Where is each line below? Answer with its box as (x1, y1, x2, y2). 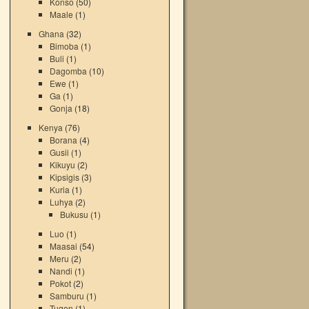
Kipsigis (49, 171, 79, 183)
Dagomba (49, 65, 87, 77)
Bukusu (60, 208, 89, 220)
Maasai (49, 240, 77, 252)
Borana (49, 134, 77, 146)
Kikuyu (49, 159, 75, 170)
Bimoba (49, 40, 79, 52)
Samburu (49, 290, 84, 301)
